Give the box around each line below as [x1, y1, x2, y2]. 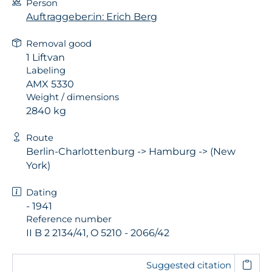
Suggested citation [146, 259, 231, 271]
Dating [26, 186, 57, 198]
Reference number [26, 213, 112, 225]
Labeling [26, 64, 66, 76]
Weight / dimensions [26, 91, 119, 103]
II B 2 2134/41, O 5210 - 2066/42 [26, 226, 169, 239]
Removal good [26, 38, 92, 49]
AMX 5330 [26, 78, 74, 90]
